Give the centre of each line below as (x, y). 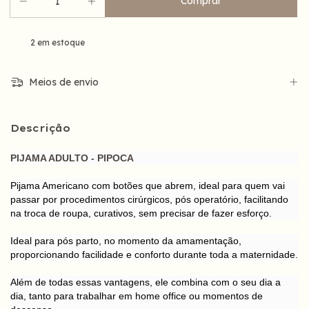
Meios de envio (62, 82)
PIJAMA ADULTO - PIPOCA (72, 158)
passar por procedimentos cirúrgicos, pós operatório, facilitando (149, 199)
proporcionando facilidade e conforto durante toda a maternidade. (154, 254)
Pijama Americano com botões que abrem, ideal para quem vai (148, 185)
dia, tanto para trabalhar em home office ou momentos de (137, 296)
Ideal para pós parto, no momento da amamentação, (126, 240)
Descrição (40, 128)
